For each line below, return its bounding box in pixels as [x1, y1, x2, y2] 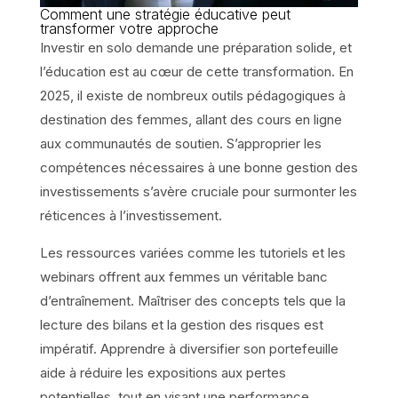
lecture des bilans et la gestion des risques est [39, 315, 323, 333]
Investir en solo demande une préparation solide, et [39, 38, 352, 56]
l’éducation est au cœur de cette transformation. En [39, 62, 354, 80]
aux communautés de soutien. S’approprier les [39, 134, 322, 152]
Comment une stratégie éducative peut [39, 4, 291, 23]
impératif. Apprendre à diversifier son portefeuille [39, 339, 338, 357]
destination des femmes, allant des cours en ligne [39, 110, 342, 128]
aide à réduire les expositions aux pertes [39, 363, 286, 381]
